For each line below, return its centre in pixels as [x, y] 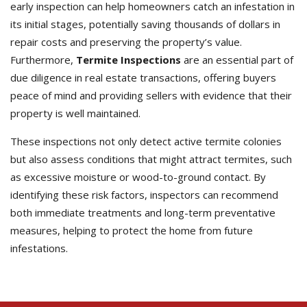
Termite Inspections [128, 60]
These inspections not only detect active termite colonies [146, 141]
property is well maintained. [75, 113]
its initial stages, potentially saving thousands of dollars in [145, 24]
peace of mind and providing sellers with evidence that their [151, 95]
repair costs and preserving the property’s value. [126, 42]
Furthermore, [43, 60]
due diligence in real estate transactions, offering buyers [143, 77]
